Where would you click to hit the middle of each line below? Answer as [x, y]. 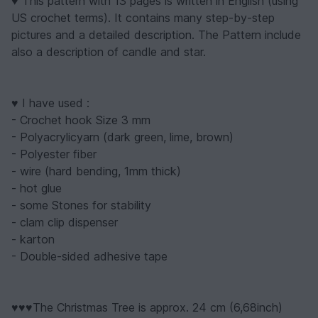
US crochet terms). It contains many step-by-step [143, 17]
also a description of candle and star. [109, 51]
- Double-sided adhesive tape [89, 256]
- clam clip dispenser [65, 222]
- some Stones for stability [81, 205]
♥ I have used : [50, 103]
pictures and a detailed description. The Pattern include [156, 34]
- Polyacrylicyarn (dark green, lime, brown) [122, 137]
